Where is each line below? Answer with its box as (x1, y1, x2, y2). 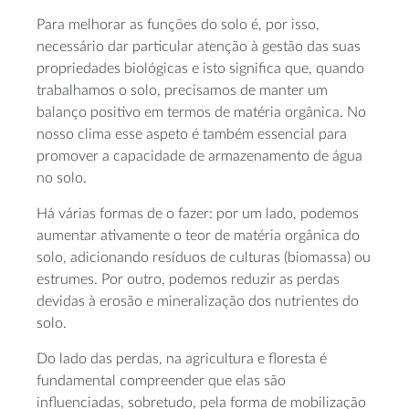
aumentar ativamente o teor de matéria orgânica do (37, 228, 360, 243)
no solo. (37, 171, 87, 185)
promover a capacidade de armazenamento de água (37, 149, 362, 163)
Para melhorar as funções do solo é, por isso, (37, 17, 320, 32)
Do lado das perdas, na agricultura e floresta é (37, 351, 327, 366)
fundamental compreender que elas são (37, 373, 286, 388)
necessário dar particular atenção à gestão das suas (37, 39, 361, 54)
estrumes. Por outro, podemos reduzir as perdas (37, 272, 340, 287)
